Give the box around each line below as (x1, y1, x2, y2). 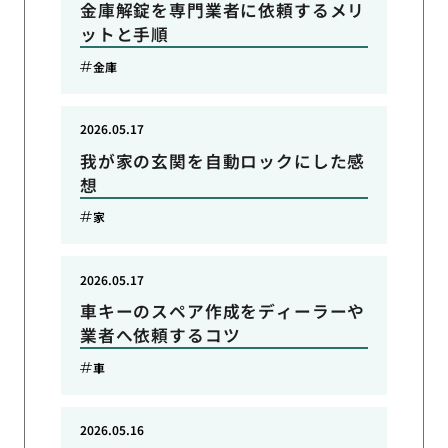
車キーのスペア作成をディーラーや (79, 299, 366, 324)
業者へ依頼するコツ (79, 323, 241, 348)
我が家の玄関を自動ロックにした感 (79, 148, 366, 173)
